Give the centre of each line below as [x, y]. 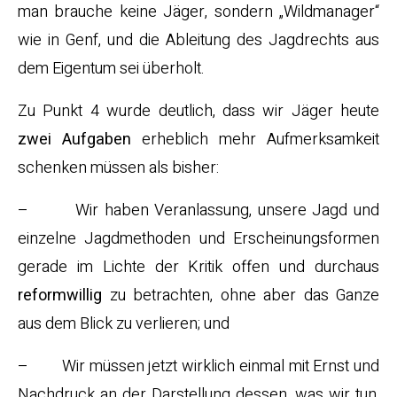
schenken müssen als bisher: [118, 168]
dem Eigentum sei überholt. [111, 69]
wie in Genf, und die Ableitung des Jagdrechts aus [198, 40]
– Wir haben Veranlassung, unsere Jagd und [198, 210]
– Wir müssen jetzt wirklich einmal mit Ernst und [198, 366]
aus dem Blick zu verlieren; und [124, 324]
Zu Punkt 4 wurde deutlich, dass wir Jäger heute [198, 111]
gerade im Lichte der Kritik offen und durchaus [198, 267]
